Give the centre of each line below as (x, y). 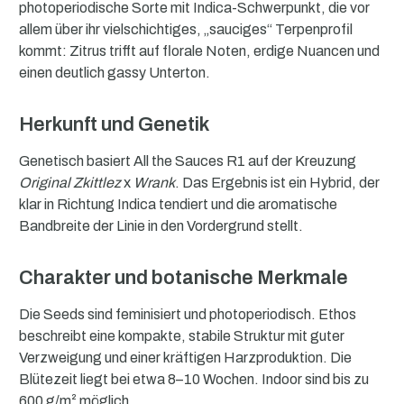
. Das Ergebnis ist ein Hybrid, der (277, 182)
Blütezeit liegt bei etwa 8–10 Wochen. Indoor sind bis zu (194, 379)
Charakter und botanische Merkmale (184, 277)
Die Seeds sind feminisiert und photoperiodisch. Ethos (188, 314)
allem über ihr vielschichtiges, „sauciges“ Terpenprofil (186, 29)
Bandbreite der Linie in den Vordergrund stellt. (161, 225)
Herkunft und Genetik (114, 124)
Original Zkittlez (70, 182)
